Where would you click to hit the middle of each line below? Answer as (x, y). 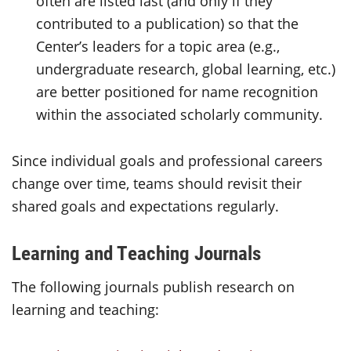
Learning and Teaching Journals (136, 253)
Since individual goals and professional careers (167, 161)
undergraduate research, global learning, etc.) (186, 69)
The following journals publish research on (153, 287)
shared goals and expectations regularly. (145, 206)
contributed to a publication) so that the (168, 24)
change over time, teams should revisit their (157, 184)
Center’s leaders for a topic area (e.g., (158, 47)
